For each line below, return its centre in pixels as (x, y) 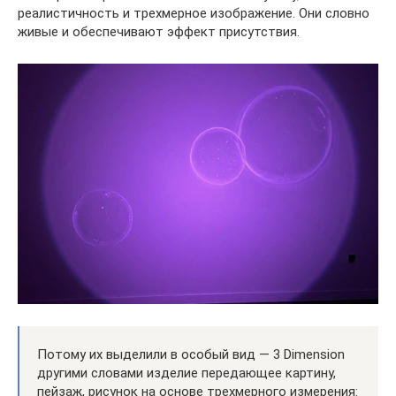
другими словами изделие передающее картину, (187, 373)
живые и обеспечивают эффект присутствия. (159, 32)
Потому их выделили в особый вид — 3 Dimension (191, 355)
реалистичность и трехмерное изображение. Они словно (194, 14)
